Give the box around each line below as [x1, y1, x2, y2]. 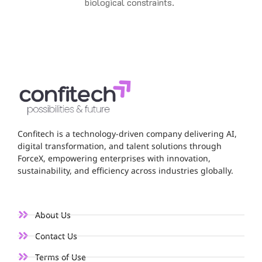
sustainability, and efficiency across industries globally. [18, 165, 233, 177]
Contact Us [35, 230, 77, 242]
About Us [35, 209, 71, 220]
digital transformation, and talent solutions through [18, 140, 222, 152]
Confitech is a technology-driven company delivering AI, [18, 128, 237, 140]
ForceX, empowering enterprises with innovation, [18, 153, 211, 164]
